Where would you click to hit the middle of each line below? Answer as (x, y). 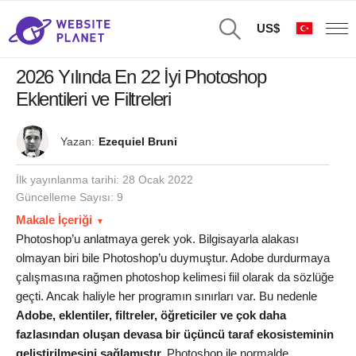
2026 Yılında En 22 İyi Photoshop (141, 77)
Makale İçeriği (54, 220)
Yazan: (79, 141)
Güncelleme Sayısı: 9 (70, 197)
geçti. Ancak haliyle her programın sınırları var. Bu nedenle (166, 296)
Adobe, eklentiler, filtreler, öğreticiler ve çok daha (151, 315)
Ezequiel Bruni (138, 141)
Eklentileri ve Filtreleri (94, 99)
